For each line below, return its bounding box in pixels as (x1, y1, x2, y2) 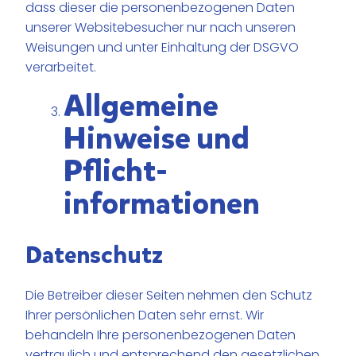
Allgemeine (64, 85, 219, 126)
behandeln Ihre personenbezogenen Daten (25, 326, 296, 345)
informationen (64, 183, 261, 224)
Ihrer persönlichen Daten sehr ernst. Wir (25, 306, 265, 325)
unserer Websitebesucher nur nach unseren (25, 17, 296, 37)
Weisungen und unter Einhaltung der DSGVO (25, 37, 300, 56)
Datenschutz (25, 239, 164, 272)
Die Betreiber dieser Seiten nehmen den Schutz (25, 286, 313, 305)
